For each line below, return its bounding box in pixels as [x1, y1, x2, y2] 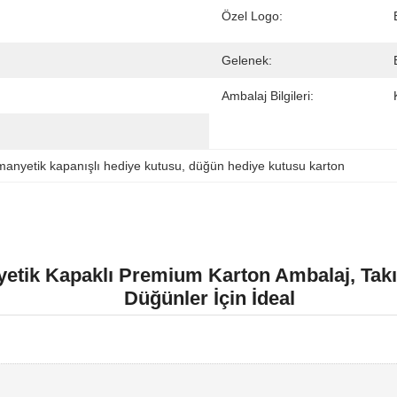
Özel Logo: [222, 9, 283, 23]
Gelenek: [222, 53, 272, 67]
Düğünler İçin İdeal [123, 287, 295, 309]
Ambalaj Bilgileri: [222, 89, 314, 103]
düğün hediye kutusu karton [189, 159, 345, 173]
